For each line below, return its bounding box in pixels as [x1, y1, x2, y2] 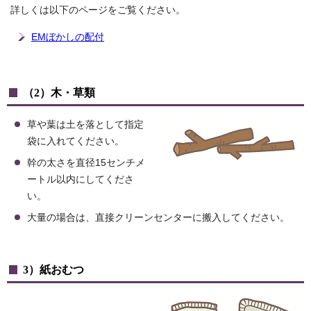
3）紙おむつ [23, 263, 84, 277]
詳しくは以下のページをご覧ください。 [10, 5, 185, 16]
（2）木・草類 [23, 86, 95, 100]
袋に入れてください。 [27, 136, 124, 147]
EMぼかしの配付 [31, 32, 104, 43]
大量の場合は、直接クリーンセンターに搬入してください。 [27, 212, 289, 224]
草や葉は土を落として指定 [27, 119, 144, 131]
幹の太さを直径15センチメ [27, 158, 145, 169]
